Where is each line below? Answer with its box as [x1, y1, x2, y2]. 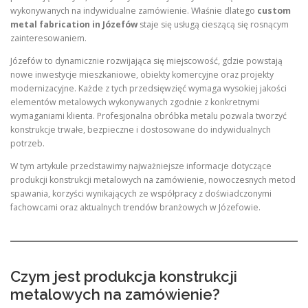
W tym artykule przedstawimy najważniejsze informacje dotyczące [10, 160, 272, 173]
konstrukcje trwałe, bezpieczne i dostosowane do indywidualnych [10, 124, 271, 136]
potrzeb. [10, 137, 45, 150]
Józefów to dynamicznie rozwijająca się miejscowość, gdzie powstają [10, 55, 283, 67]
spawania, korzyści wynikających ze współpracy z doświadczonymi [10, 188, 272, 200]
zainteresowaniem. [10, 32, 87, 45]
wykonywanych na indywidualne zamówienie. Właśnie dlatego [10, 5, 257, 17]
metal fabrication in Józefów [10, 19, 137, 31]
